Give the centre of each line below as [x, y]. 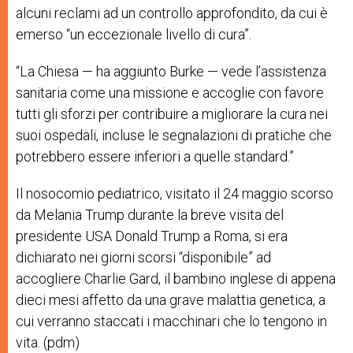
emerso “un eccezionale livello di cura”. [134, 34]
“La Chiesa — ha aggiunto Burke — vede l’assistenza [171, 71]
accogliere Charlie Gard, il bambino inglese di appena [176, 278]
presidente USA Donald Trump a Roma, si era [152, 236]
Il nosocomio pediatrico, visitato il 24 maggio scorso [175, 193]
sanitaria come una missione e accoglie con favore [170, 92]
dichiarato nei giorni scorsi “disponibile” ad [143, 257]
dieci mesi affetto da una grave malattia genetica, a [171, 299]
